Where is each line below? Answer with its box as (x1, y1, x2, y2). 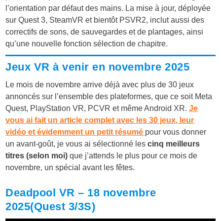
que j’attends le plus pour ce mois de (68, 151, 198, 160)
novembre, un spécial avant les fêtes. (5, 163, 135, 172)
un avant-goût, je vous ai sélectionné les (5, 140, 148, 148)
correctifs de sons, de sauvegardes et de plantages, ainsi (5, 28, 204, 37)
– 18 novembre (74, 186, 156, 199)
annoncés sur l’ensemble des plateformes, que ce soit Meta (5, 92, 213, 101)
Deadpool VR (5, 186, 75, 199)
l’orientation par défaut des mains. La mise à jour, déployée (5, 4, 211, 13)
